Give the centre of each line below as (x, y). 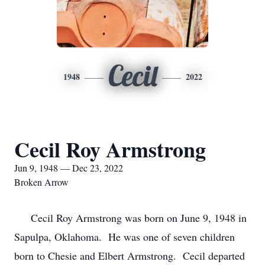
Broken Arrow (41, 182)
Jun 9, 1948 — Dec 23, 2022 (69, 168)
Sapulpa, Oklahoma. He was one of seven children (125, 237)
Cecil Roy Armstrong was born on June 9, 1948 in (130, 218)
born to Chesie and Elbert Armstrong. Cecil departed (130, 256)
